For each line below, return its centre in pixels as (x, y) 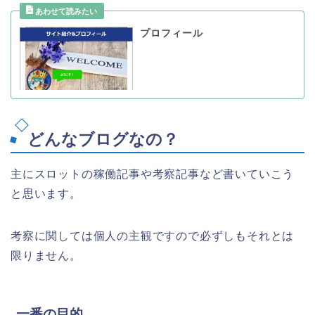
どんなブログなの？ (103, 140)
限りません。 (46, 256)
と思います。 (46, 194)
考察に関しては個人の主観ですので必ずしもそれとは (153, 236)
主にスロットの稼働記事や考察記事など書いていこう (153, 174)
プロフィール (171, 33)
